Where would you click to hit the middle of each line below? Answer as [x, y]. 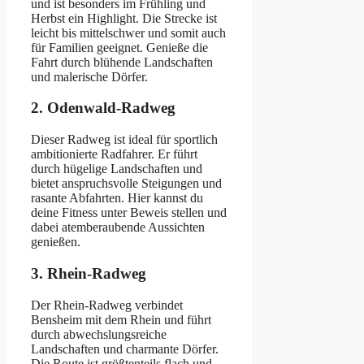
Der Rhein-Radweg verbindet [107, 305]
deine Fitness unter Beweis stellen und [129, 213]
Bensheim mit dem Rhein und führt [121, 319]
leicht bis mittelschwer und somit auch [128, 32]
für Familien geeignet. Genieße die [119, 47]
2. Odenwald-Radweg [103, 108]
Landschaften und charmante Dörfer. [125, 349]
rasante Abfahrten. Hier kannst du [117, 198]
